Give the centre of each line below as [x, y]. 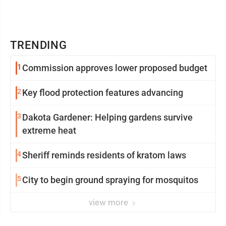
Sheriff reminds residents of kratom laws [104, 155]
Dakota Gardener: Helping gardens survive [107, 118]
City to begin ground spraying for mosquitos [110, 180]
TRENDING [39, 45]
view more [109, 203]
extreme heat [49, 131]
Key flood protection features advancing [103, 93]
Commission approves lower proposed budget [115, 68]
